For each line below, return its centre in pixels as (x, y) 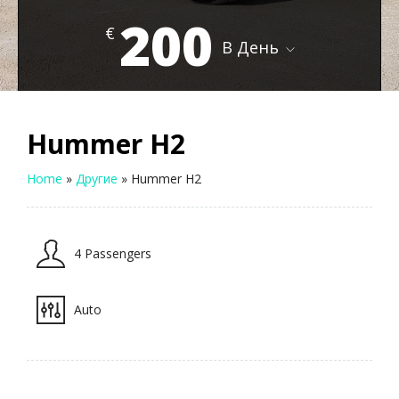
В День (250, 47)
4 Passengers (113, 254)
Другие (97, 179)
